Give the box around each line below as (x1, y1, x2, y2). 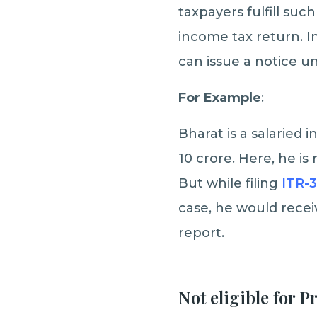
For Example (178, 90, 261, 105)
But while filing (178, 175, 282, 191)
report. (178, 225, 224, 241)
